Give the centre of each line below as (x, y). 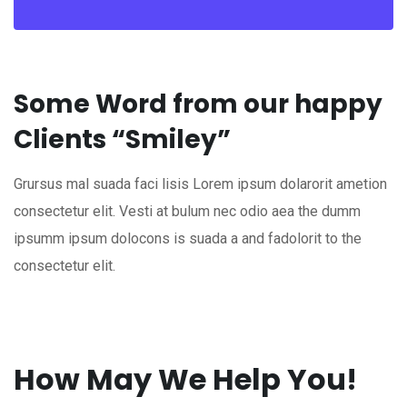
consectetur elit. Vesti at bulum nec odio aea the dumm (187, 212)
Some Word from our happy (198, 104)
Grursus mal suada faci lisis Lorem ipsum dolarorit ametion (200, 184)
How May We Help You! (185, 380)
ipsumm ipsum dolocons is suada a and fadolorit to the (188, 239)
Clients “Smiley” (122, 140)
